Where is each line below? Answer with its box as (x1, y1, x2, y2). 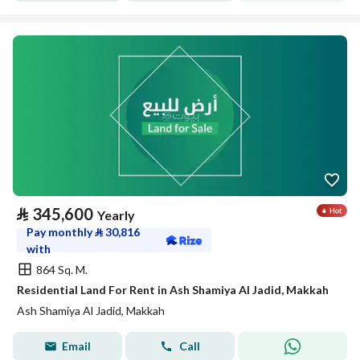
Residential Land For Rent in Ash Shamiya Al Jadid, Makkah (17, 283, 329, 297)
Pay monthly (27, 225, 95, 239)
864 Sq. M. (36, 262, 88, 276)
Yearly (97, 207, 135, 223)
